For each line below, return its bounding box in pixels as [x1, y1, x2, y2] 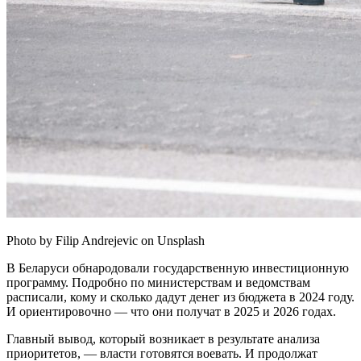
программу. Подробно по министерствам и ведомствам [6, 275, 310, 289]
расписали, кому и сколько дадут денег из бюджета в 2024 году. [6, 289, 355, 304]
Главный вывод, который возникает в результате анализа [6, 331, 320, 346]
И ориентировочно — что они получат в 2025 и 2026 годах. [6, 304, 336, 318]
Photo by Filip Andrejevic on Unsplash [6, 233, 205, 247]
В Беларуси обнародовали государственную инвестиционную [6, 260, 349, 275]
